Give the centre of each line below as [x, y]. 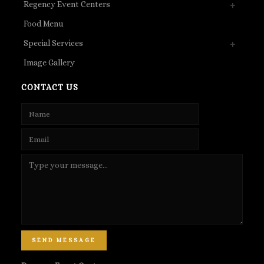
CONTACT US [49, 87]
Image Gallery [49, 62]
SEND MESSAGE [64, 240]
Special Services [53, 43]
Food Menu [43, 23]
